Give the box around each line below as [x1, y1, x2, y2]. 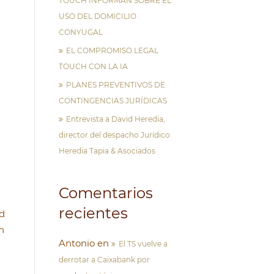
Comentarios [59, 184, 153, 202]
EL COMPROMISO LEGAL [66, 46, 158, 55]
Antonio [59, 237, 95, 249]
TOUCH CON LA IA [59, 62, 128, 71]
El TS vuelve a [119, 239, 168, 248]
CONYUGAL [59, 28, 103, 37]
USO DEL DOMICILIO [59, 12, 136, 21]
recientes [59, 204, 128, 222]
